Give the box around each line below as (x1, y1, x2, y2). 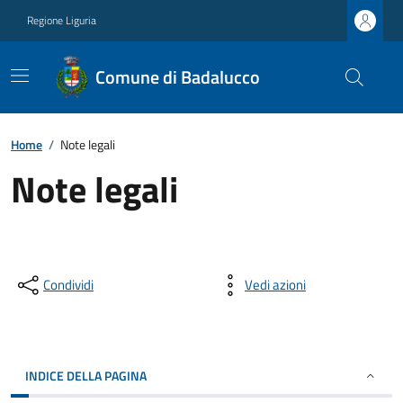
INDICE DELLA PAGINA (25, 366, 147, 385)
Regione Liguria (27, 12, 96, 29)
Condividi (43, 274, 94, 295)
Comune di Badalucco (95, 63, 261, 91)
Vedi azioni (245, 274, 306, 295)
